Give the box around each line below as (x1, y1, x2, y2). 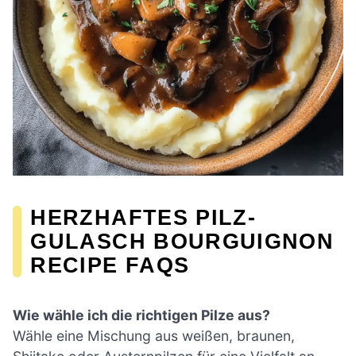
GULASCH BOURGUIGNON (30, 228, 335, 253)
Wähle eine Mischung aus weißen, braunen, (13, 327, 295, 344)
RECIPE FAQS (30, 252, 190, 277)
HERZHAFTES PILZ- (30, 204, 257, 230)
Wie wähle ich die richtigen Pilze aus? (13, 306, 270, 323)
